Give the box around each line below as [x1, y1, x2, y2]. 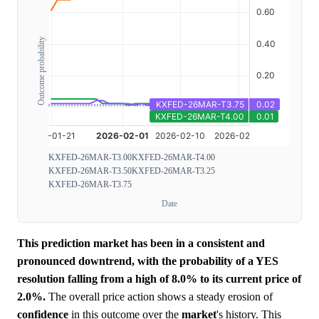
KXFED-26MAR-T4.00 [132, 152, 215, 162]
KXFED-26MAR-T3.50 [48, 166, 132, 176]
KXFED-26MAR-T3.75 [48, 179, 132, 189]
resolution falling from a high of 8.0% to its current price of [17, 273, 301, 285]
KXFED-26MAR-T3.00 [48, 152, 132, 162]
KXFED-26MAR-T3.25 [132, 166, 215, 176]
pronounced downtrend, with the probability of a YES [17, 255, 278, 267]
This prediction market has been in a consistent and [17, 237, 265, 249]
